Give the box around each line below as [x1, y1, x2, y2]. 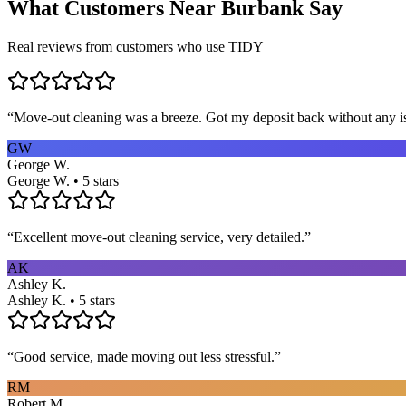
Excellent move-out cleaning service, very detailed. [14, 228, 304, 245]
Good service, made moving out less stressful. [14, 348, 275, 364]
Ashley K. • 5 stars [7, 292, 115, 308]
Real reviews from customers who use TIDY [7, 38, 264, 54]
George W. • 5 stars [7, 172, 119, 188]
